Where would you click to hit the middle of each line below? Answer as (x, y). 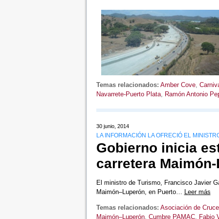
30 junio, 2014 (112, 126)
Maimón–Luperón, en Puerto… (140, 192)
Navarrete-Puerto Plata (128, 94)
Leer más (197, 192)
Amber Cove (178, 85)
